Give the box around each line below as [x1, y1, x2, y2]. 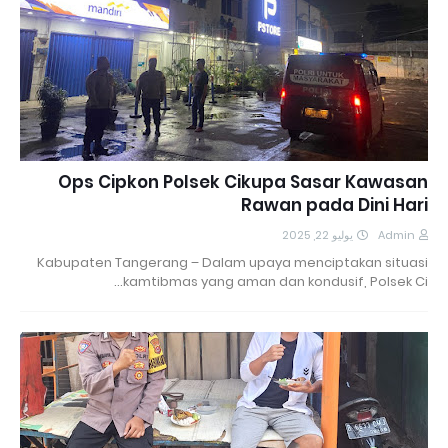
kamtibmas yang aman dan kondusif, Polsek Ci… [123, 271, 428, 291]
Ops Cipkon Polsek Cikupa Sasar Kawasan [58, 169, 428, 194]
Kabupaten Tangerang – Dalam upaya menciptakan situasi [37, 252, 428, 272]
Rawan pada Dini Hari [241, 192, 428, 217]
